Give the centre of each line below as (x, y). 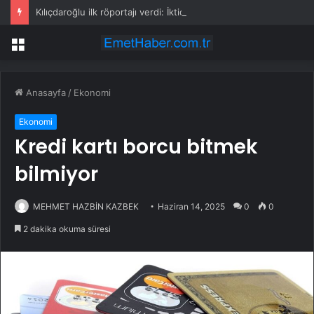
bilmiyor (56, 175)
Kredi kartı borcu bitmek (136, 147)
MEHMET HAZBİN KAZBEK (86, 207)
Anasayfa (45, 93)
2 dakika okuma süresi (66, 229)
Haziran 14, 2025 (191, 207)
